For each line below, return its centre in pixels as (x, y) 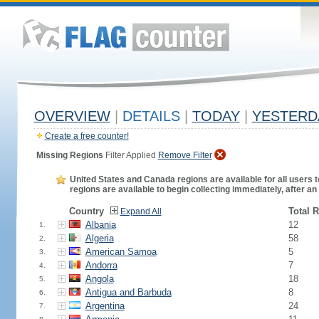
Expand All (141, 211)
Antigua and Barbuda (128, 292)
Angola (99, 279)
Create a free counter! (87, 136)
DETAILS (151, 116)
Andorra (101, 265)
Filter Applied (130, 155)
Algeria (99, 238)
